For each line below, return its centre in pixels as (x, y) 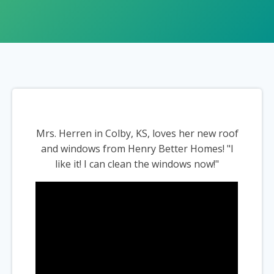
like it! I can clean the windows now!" (137, 164)
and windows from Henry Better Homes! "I (137, 149)
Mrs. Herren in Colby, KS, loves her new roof (137, 133)
